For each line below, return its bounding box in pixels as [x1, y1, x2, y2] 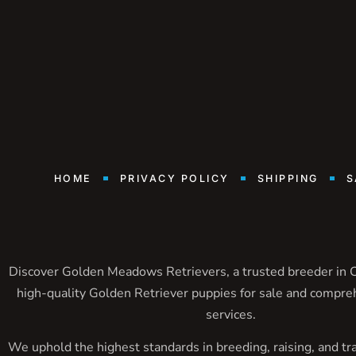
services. [205, 305, 256, 323]
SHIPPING [257, 172, 319, 185]
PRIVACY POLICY [119, 172, 230, 185]
